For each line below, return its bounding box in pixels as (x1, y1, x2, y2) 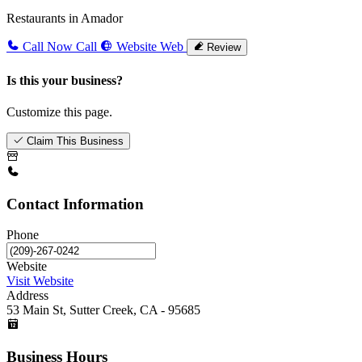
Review (207, 41, 241, 54)
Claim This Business (27, 135, 124, 147)
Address (6, 288, 48, 303)
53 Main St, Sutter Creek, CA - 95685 (6, 303, 200, 318)
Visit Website (6, 274, 74, 288)
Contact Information (6, 195, 144, 213)
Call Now (23, 40, 73, 54)
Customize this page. (6, 105, 112, 119)
